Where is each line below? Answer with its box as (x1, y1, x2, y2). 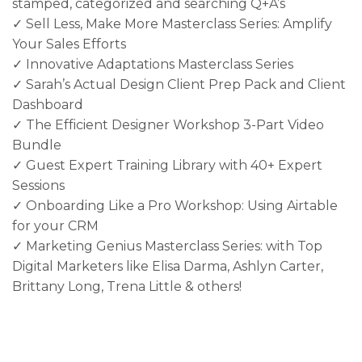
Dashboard (12, 97, 83, 113)
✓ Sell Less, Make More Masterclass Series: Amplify (12, 16, 332, 32)
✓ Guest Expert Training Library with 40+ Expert (12, 158, 322, 174)
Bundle (12, 137, 61, 154)
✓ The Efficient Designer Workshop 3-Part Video (12, 117, 324, 133)
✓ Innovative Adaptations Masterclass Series (12, 57, 293, 73)
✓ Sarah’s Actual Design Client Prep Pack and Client (12, 77, 346, 93)
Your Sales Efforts (12, 36, 126, 53)
